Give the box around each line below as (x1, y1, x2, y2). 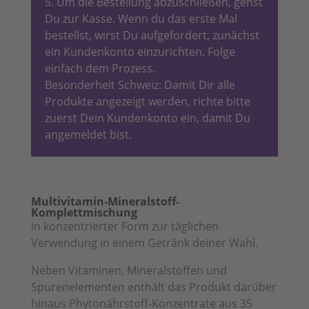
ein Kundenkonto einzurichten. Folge (44, 43, 235, 59)
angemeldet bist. (44, 126, 132, 142)
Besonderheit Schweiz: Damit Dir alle (44, 77, 235, 92)
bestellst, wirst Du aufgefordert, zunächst (44, 27, 259, 43)
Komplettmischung (30, 204, 137, 220)
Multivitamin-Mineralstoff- (30, 193, 179, 209)
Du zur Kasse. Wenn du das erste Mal (44, 10, 237, 26)
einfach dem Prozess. (44, 60, 155, 76)
